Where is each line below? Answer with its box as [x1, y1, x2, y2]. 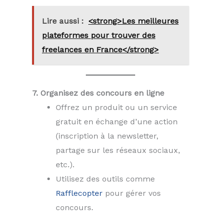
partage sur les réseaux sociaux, [56, 145, 180, 155]
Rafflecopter [56, 188, 103, 198]
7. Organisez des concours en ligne [32, 88, 164, 98]
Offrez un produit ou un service [56, 102, 177, 112]
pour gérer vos [103, 188, 161, 198]
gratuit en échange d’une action [56, 116, 178, 126]
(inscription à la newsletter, [56, 131, 158, 141]
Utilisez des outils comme [56, 174, 155, 184]
